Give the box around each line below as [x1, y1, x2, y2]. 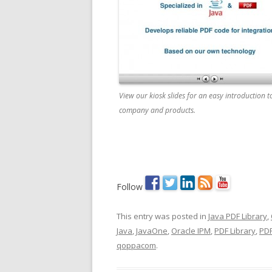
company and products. [119, 105, 195, 115]
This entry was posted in [117, 211, 208, 222]
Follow [117, 181, 145, 192]
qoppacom [117, 240, 156, 251]
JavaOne [136, 225, 168, 236]
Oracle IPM [171, 225, 211, 236]
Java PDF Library [208, 211, 267, 222]
